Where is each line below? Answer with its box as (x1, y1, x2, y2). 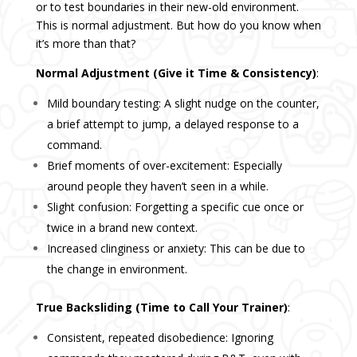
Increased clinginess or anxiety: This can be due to (46, 241, 305, 257)
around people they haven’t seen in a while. (46, 178, 269, 194)
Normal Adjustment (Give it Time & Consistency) (35, 65, 316, 81)
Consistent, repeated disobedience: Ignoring (46, 330, 273, 346)
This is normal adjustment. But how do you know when (35, 18, 321, 33)
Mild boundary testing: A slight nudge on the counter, (46, 96, 320, 112)
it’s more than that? (35, 36, 135, 52)
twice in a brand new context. (46, 220, 198, 236)
